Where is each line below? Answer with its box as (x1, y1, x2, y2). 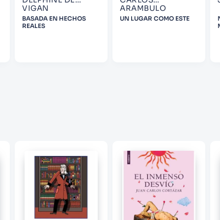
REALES (22, 22, 45, 30)
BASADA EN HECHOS (22, 15, 86, 23)
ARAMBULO (120, 3, 166, 13)
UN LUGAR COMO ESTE (120, 15, 190, 23)
